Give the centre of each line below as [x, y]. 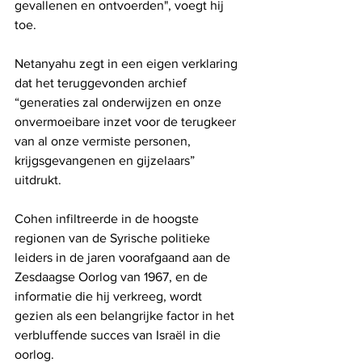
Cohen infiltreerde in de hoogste [108, 218]
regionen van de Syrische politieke [114, 238]
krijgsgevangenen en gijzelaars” [106, 160]
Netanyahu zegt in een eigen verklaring [128, 63]
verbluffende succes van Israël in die [119, 335]
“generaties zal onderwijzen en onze [120, 102]
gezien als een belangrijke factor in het [126, 315]
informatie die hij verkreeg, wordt [110, 296]
